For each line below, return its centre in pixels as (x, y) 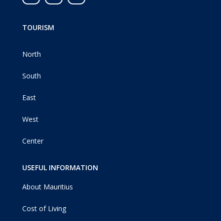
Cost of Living (44, 209)
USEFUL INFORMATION (60, 168)
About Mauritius (47, 187)
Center (33, 141)
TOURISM (38, 28)
